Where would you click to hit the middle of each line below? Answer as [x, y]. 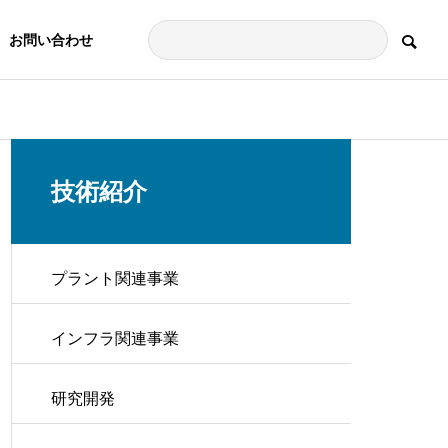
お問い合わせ [50, 40]
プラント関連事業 [115, 278]
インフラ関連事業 [115, 338]
